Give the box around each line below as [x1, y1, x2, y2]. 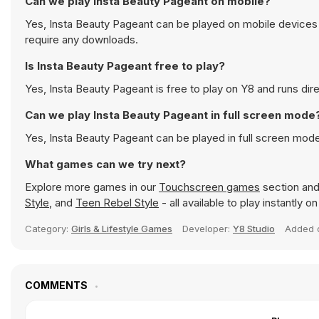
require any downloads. [25, 33, 138, 46]
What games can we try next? [25, 157, 186, 171]
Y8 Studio [233, 223, 275, 234]
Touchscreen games [159, 180, 260, 194]
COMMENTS [25, 279, 90, 291]
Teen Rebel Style [75, 196, 159, 209]
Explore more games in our [25, 180, 159, 194]
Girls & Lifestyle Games [71, 223, 172, 234]
